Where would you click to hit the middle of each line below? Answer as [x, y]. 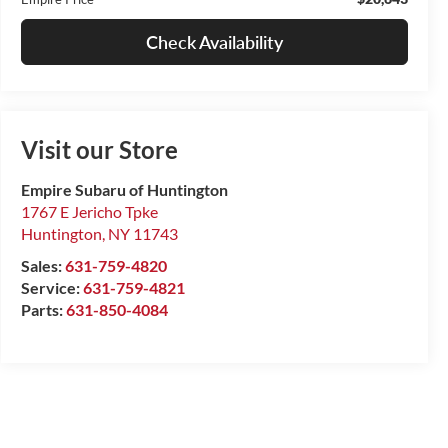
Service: [51, 288]
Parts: [43, 310]
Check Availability [214, 41]
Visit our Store [99, 150]
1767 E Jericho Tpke [89, 212]
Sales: [42, 266]
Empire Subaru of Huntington [124, 190]
